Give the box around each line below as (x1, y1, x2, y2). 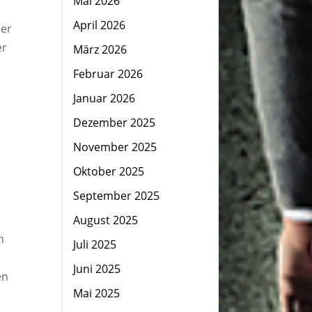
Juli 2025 (72, 237, 116, 252)
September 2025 (72, 188, 159, 203)
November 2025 (72, 139, 157, 155)
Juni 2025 (72, 261, 120, 276)
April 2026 (72, 17, 125, 33)
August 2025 (72, 212, 138, 228)
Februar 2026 (72, 66, 143, 81)
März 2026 (72, 42, 127, 57)
